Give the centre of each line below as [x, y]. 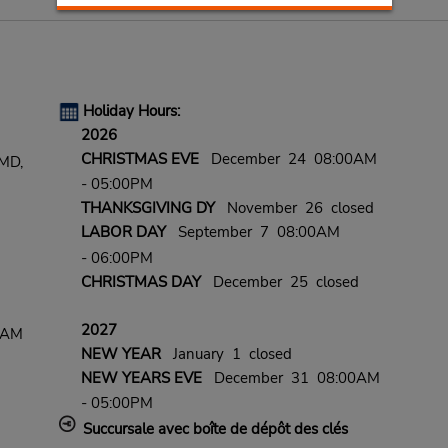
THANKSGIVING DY [147, 208]
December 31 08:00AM [290, 377]
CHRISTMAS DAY [140, 281]
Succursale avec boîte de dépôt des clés [215, 429]
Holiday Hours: [131, 111]
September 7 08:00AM [252, 232]
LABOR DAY [123, 232]
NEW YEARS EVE [141, 377]
